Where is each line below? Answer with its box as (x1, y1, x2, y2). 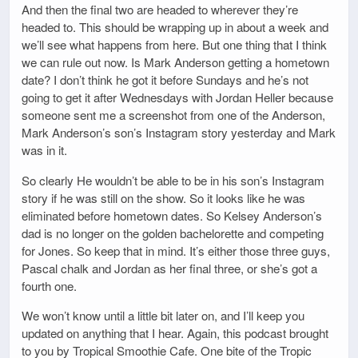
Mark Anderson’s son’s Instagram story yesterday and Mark (22, 124, 336, 141)
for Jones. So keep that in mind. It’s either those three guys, (22, 241, 330, 259)
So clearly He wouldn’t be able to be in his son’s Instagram (22, 171, 324, 189)
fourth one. (22, 276, 77, 294)
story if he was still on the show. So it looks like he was (22, 189, 305, 206)
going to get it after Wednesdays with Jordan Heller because (22, 89, 333, 106)
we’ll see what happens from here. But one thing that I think (22, 36, 327, 54)
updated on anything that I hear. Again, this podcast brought (22, 324, 328, 341)
